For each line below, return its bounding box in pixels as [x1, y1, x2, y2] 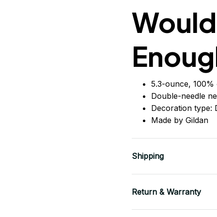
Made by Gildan [151, 115, 208, 125]
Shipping [132, 151, 164, 161]
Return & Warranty [132, 186, 201, 197]
